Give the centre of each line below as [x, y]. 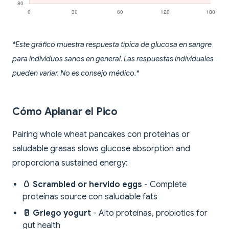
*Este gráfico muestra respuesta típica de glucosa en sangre [112, 45]
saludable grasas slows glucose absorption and [101, 149]
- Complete [164, 185]
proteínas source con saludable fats [90, 197]
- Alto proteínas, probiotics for [149, 213]
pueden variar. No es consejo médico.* [76, 73]
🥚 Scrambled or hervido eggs [82, 185]
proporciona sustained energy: [70, 163]
